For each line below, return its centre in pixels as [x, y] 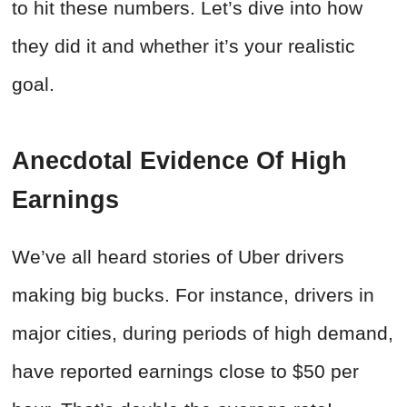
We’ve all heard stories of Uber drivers [178, 257]
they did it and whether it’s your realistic [184, 46]
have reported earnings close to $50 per [185, 372]
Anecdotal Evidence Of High [179, 161]
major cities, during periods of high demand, [203, 333]
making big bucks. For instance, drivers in [193, 295]
